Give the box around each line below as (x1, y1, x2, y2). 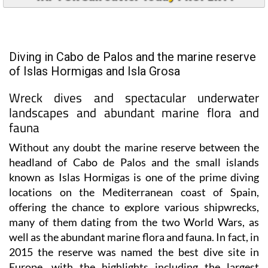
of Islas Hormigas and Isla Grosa (9, 63, 180, 78)
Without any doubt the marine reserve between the (9, 140, 259, 154)
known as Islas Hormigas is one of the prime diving (9, 170, 259, 184)
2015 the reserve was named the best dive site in (9, 245, 259, 258)
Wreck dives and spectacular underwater (9, 87, 259, 107)
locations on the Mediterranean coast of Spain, (9, 185, 259, 199)
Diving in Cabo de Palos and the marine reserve (9, 49, 256, 64)
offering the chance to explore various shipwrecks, (9, 200, 259, 214)
